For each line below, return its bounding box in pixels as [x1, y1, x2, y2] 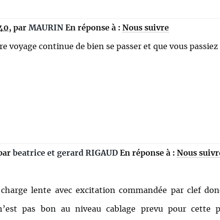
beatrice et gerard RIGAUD [13, 149, 118, 158]
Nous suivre [122, 24, 169, 32]
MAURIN [28, 24, 63, 32]
